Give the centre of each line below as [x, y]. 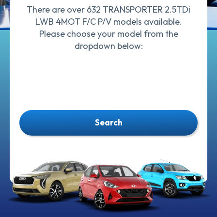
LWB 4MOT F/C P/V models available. [108, 22]
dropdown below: [108, 46]
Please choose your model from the [108, 34]
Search [108, 122]
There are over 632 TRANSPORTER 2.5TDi [108, 9]
